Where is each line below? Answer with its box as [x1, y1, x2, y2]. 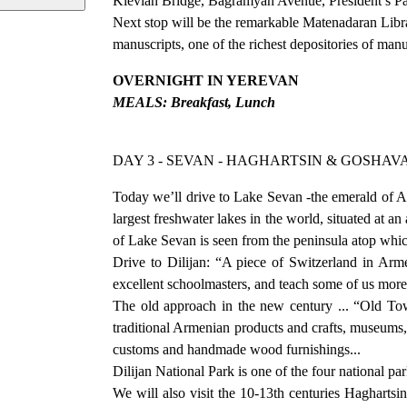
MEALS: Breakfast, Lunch [113, 94, 275, 110]
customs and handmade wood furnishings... [113, 341, 361, 357]
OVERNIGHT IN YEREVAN [113, 72, 299, 88]
